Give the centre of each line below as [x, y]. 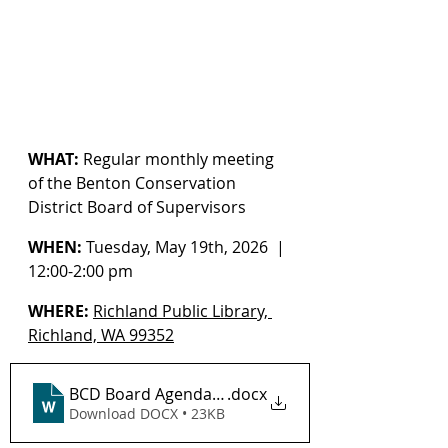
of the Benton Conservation [134, 183]
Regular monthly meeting [178, 159]
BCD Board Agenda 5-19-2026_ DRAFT [209, 394]
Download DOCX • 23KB [147, 413]
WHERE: [58, 311]
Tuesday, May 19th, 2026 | [185, 247]
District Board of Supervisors [137, 207]
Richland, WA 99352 [101, 335]
